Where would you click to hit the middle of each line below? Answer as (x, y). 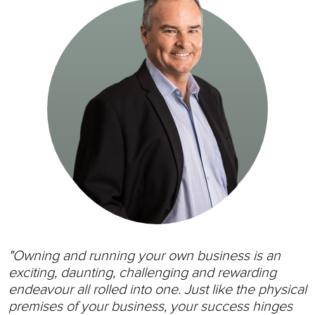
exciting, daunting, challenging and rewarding (142, 272)
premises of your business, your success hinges (150, 306)
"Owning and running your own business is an (144, 256)
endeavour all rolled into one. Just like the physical (157, 289)
